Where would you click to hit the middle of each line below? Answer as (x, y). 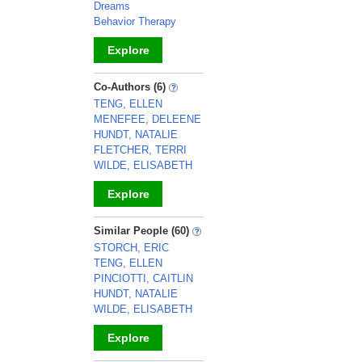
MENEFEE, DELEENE (147, 119)
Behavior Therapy (135, 21)
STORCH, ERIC (131, 248)
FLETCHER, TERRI (140, 150)
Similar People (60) (143, 231)
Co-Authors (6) (131, 87)
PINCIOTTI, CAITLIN (143, 278)
